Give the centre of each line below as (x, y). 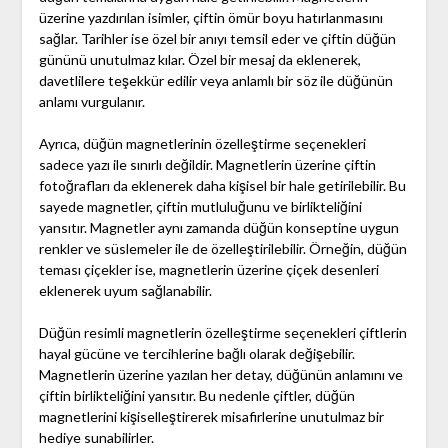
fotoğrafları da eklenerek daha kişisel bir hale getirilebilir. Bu (222, 186)
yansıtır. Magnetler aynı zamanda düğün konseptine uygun (218, 228)
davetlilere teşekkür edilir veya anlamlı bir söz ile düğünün (215, 81)
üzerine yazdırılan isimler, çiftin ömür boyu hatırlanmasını (210, 18)
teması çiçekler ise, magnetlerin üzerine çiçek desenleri (208, 270)
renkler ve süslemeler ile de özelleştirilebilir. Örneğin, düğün (222, 249)
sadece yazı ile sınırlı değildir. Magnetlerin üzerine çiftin (207, 165)
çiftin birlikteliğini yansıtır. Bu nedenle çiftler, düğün (196, 396)
